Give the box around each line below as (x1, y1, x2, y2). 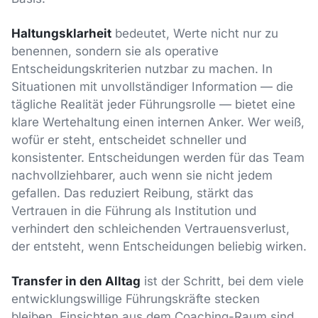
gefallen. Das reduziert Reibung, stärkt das (11, 186, 253, 201)
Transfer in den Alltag (11, 274, 141, 289)
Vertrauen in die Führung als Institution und (11, 204, 256, 219)
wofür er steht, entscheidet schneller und (11, 133, 246, 148)
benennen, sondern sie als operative (11, 44, 219, 59)
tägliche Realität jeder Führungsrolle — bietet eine (11, 97, 295, 112)
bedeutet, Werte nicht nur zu (111, 26, 278, 41)
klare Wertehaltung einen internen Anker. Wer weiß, (11, 115, 305, 130)
